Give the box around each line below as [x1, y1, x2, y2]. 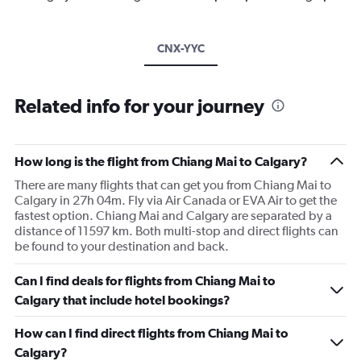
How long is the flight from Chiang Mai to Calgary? [15, 153, 308, 168]
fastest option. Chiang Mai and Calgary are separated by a [15, 207, 332, 223]
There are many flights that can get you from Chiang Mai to [15, 176, 331, 193]
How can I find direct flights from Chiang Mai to [15, 325, 288, 340]
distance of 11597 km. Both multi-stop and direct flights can [15, 222, 338, 239]
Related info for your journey [15, 93, 264, 117]
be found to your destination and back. [15, 238, 229, 254]
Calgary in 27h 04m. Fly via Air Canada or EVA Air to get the [15, 192, 337, 208]
